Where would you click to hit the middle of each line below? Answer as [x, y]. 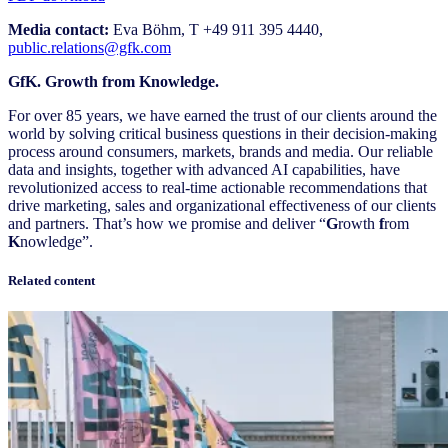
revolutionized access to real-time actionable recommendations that [217, 187]
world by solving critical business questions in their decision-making [222, 133]
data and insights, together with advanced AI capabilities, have [204, 169]
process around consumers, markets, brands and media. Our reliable [220, 151]
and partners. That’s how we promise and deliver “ [167, 223]
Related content [51, 280]
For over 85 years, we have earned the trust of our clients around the [222, 115]
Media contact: [60, 29]
